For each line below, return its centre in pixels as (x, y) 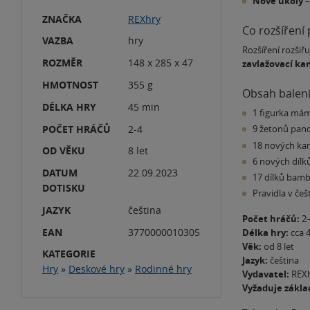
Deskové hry (97, 269)
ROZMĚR (62, 63)
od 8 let (278, 246)
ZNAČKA (62, 19)
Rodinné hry (163, 269)
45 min (144, 107)
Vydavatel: (266, 274)
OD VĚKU (64, 151)
